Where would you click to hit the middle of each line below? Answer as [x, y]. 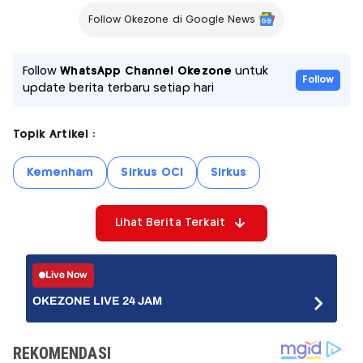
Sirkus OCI [152, 172]
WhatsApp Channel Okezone [146, 71]
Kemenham [60, 172]
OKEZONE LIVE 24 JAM [98, 301]
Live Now [67, 275]
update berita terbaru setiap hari [118, 88]
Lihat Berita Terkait [170, 222]
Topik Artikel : [54, 134]
